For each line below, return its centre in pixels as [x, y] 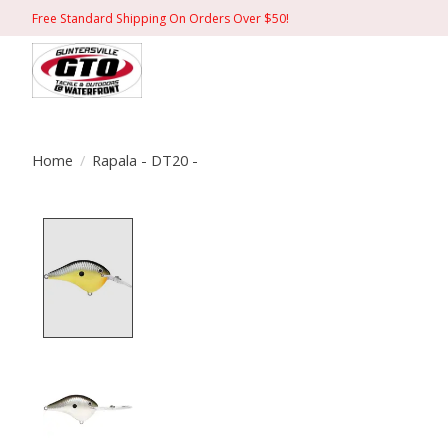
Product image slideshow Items [274, 229]
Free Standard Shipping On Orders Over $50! [160, 18]
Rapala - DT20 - [144, 159]
